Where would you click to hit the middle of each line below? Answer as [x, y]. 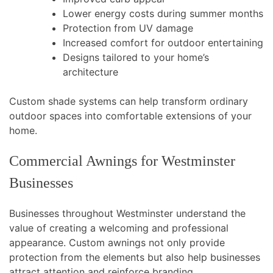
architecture [90, 72]
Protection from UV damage [128, 28]
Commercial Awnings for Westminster [122, 161]
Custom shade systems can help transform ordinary [129, 101]
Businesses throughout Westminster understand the [127, 213]
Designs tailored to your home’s [136, 58]
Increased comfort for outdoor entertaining [163, 43]
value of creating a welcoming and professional [119, 228]
